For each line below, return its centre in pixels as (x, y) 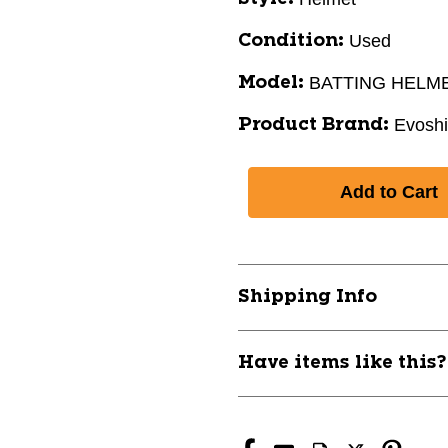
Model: (271, 83)
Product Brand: (313, 125)
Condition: (291, 41)
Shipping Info (307, 297)
